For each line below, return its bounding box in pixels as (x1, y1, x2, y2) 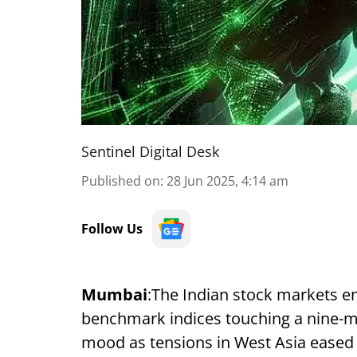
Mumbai (81, 284, 147, 305)
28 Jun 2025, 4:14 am (167, 172, 288, 190)
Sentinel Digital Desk (81, 142, 219, 161)
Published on (81, 172, 160, 190)
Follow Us (81, 220, 143, 237)
